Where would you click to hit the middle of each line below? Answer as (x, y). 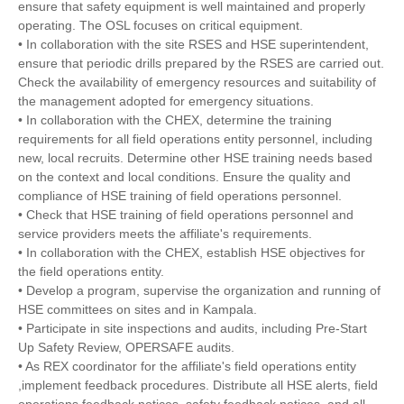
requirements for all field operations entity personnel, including (195, 139)
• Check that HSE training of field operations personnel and (186, 215)
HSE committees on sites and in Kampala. (138, 310)
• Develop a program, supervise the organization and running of (199, 291)
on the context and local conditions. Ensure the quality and (184, 177)
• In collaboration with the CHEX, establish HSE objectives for (192, 253)
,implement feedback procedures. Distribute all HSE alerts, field (198, 386)
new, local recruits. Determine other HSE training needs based (195, 158)
